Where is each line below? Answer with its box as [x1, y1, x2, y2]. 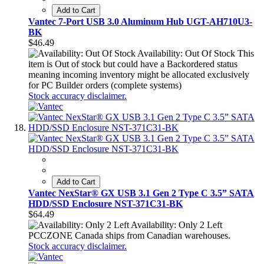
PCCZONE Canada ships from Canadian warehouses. [28, 230, 230, 241]
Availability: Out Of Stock [137, 48, 235, 59]
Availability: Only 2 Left [131, 220, 222, 230]
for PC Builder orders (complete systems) [28, 80, 181, 91]
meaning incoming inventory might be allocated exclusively [28, 70, 249, 80]
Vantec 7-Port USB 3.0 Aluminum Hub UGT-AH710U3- [28, 16, 252, 27]
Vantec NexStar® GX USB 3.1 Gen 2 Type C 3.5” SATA [28, 188, 254, 199]
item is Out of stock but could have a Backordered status [28, 59, 237, 70]
